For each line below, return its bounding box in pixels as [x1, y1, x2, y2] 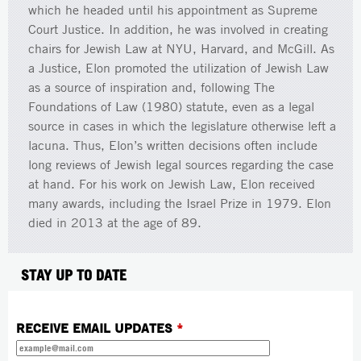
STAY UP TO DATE [21, 266, 127, 284]
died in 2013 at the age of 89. [28, 214, 205, 230]
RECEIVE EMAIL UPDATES [16, 319, 176, 336]
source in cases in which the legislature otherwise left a [28, 118, 336, 134]
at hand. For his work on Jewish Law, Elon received [28, 176, 315, 192]
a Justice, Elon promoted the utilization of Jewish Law [28, 60, 329, 76]
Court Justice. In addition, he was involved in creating [28, 21, 328, 37]
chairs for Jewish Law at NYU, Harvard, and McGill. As [28, 40, 334, 56]
